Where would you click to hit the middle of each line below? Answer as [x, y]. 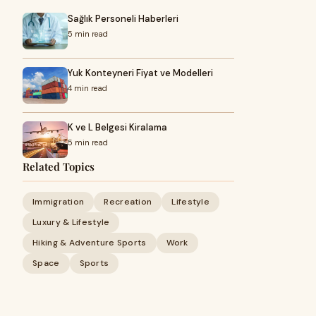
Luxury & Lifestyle [71, 222]
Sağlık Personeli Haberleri [123, 19]
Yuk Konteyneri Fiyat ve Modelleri [140, 73]
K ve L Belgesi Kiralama [117, 127]
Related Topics [59, 166]
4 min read [87, 88]
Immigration [59, 202]
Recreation [128, 202]
